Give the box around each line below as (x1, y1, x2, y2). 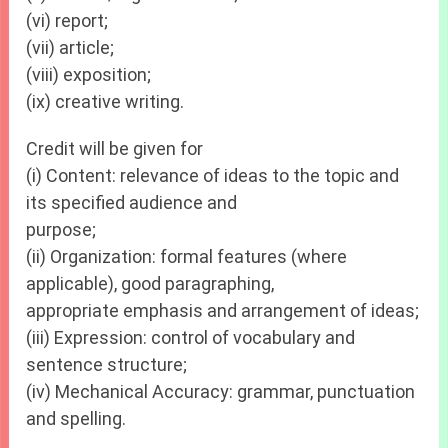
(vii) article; (26, 37, 115, 59)
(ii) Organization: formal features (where (26, 246, 348, 268)
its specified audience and (26, 192, 238, 214)
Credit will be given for (26, 138, 204, 160)
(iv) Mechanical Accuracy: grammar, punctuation (26, 381, 416, 403)
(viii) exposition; (26, 64, 152, 86)
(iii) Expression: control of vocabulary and (26, 327, 356, 349)
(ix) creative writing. (26, 91, 185, 113)
